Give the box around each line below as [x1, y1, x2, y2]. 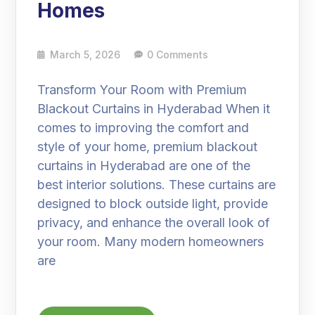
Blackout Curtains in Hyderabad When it [37, 101, 271, 116]
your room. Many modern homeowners [37, 233, 264, 249]
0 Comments [147, 48, 209, 60]
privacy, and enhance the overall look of [37, 214, 271, 230]
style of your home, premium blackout [37, 139, 258, 154]
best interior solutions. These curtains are [37, 176, 276, 192]
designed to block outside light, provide [37, 195, 269, 211]
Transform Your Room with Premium [37, 82, 247, 97]
